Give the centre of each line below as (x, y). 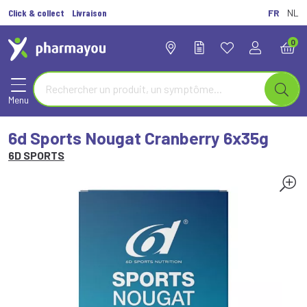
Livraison (89, 13)
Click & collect (36, 13)
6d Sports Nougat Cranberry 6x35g (138, 138)
